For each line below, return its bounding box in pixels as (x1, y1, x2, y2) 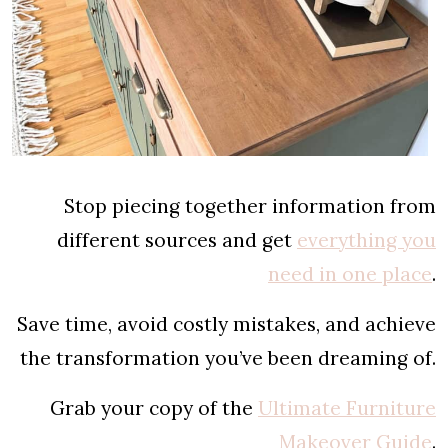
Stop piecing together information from (64, 193, 436, 218)
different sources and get (57, 227, 297, 252)
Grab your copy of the (50, 395, 258, 420)
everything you (297, 227, 436, 252)
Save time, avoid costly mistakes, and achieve (17, 311, 436, 336)
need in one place (268, 261, 432, 286)
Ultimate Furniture (258, 395, 436, 420)
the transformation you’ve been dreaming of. (20, 345, 436, 370)
